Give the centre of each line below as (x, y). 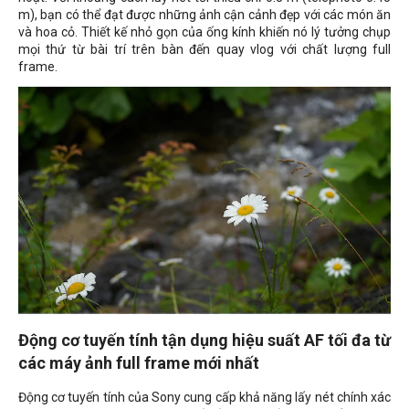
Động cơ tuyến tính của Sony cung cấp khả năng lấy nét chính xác (204, 397)
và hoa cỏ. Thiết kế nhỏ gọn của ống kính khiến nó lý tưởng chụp (204, 32)
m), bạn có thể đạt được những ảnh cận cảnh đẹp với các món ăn (204, 15)
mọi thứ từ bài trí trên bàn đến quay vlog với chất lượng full (204, 50)
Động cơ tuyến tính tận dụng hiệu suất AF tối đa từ (204, 340)
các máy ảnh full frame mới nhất (139, 362)
